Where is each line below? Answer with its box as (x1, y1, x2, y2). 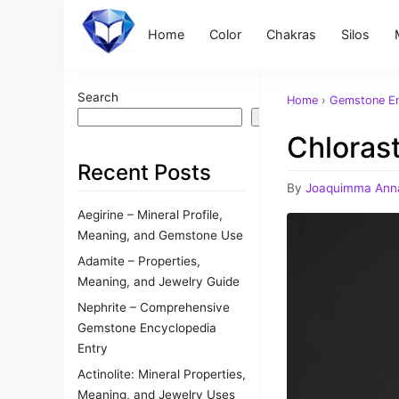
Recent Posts (77, 159, 211, 185)
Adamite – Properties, (77, 253, 200, 268)
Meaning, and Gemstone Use (77, 227, 243, 242)
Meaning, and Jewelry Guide (77, 273, 240, 289)
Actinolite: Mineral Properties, (77, 366, 246, 381)
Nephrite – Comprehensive (77, 299, 230, 314)
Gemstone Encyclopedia (77, 320, 216, 335)
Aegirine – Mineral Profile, (77, 207, 223, 222)
